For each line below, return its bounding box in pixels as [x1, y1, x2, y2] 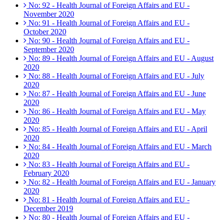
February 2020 [24, 169, 69, 178]
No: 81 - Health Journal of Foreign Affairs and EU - [27, 195, 190, 204]
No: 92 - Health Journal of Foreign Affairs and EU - [27, 1, 190, 10]
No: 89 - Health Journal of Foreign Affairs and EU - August [27, 54, 214, 63]
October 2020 [24, 27, 66, 36]
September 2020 [24, 45, 74, 54]
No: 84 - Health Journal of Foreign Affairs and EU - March [27, 142, 212, 151]
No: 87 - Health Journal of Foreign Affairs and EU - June [27, 89, 206, 98]
